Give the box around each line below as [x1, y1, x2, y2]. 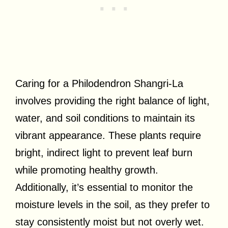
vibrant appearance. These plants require [15, 129, 201, 141]
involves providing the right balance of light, [15, 95, 210, 106]
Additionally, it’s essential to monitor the [15, 181, 193, 193]
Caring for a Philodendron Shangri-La [15, 77, 183, 89]
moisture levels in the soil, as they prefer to [15, 198, 210, 210]
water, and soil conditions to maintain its [15, 112, 195, 124]
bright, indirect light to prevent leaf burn [15, 147, 192, 158]
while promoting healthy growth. [15, 164, 158, 176]
